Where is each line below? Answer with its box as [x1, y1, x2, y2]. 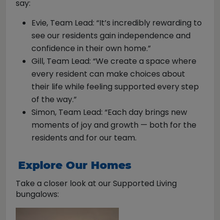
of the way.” [31, 93, 77, 105]
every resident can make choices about [31, 68, 185, 80]
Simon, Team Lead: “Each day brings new [31, 106, 187, 118]
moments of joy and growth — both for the [31, 119, 196, 131]
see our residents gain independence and [31, 29, 191, 41]
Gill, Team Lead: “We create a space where [31, 55, 196, 67]
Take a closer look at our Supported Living [16, 177, 177, 189]
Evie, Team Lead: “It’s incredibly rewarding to [31, 17, 202, 28]
